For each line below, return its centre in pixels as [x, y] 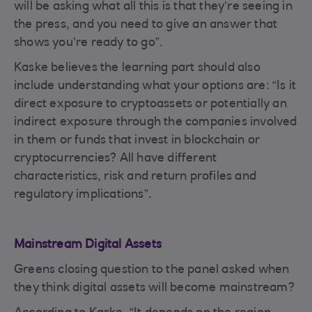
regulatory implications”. [83, 195]
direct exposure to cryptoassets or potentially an [150, 105]
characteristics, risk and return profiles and [135, 177]
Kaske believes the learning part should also [137, 69]
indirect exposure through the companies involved [156, 123]
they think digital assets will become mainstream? [154, 289]
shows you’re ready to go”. [89, 44]
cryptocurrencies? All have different [116, 159]
